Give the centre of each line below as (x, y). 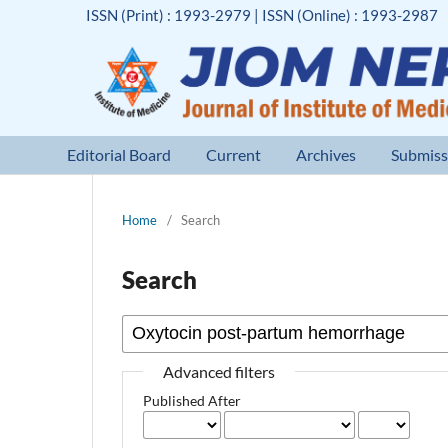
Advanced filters (219, 371)
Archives (326, 154)
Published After (192, 400)
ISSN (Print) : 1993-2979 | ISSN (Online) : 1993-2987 (262, 14)
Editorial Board (119, 154)
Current (234, 154)
